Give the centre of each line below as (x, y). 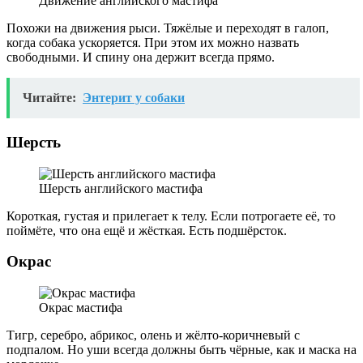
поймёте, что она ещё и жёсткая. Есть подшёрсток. (147, 230)
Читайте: (49, 98)
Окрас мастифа (81, 307)
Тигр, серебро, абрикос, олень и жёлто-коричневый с (153, 335)
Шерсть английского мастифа (121, 188)
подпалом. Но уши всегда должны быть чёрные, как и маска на (181, 350)
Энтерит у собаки (134, 98)
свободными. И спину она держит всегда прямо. (141, 58)
